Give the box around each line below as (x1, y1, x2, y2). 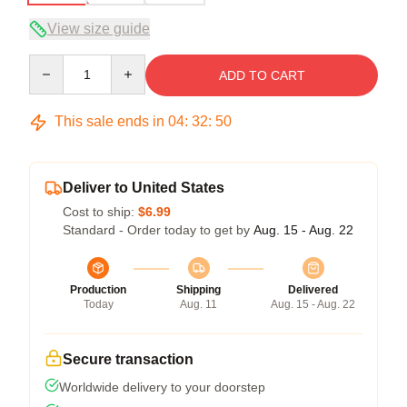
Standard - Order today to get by (63, 223, 253, 238)
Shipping (176, 283, 221, 297)
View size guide (47, 21, 150, 37)
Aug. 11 (180, 298, 217, 312)
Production (70, 283, 126, 297)
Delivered (288, 283, 338, 297)
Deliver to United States (63, 180, 224, 196)
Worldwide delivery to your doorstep (59, 380, 265, 395)
